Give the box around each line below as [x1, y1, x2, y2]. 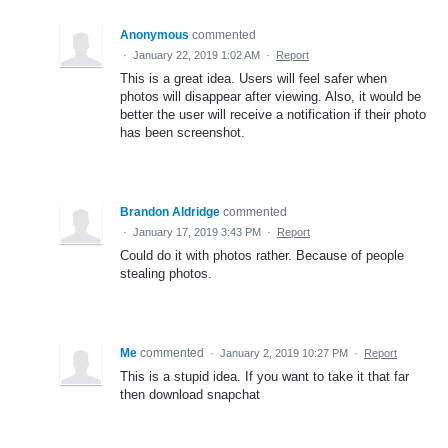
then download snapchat [120, 386, 260, 402]
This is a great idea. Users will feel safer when [120, 70, 387, 86]
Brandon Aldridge [120, 204, 220, 219]
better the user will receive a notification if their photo [120, 106, 426, 122]
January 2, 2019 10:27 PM [220, 346, 348, 359]
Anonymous [120, 27, 189, 42]
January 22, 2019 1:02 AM [133, 48, 260, 61]
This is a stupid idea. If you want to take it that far [120, 368, 409, 384]
